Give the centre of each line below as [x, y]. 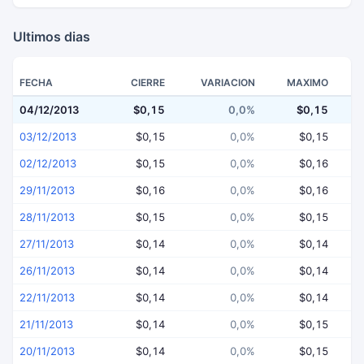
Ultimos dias [52, 37]
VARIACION [228, 82]
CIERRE [148, 82]
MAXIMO [308, 82]
